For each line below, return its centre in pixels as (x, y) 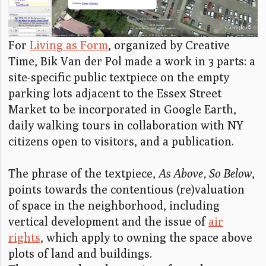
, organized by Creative (169, 45)
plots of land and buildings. (80, 254)
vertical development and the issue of (108, 221)
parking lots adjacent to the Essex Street (115, 93)
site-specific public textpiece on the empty (119, 77)
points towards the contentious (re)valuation (126, 189)
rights (24, 237)
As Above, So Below (205, 173)
